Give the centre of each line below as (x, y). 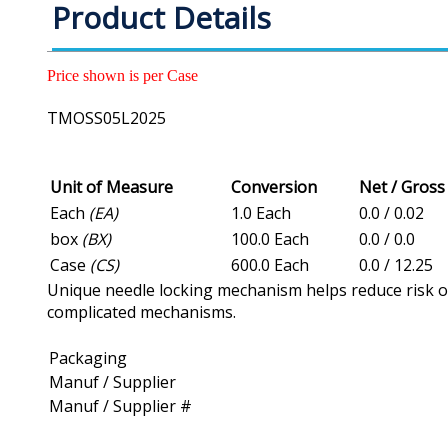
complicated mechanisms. (141, 312)
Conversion (274, 187)
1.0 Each (261, 213)
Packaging (88, 358)
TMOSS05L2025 (106, 118)
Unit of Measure (111, 187)
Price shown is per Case (122, 76)
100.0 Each (270, 239)
